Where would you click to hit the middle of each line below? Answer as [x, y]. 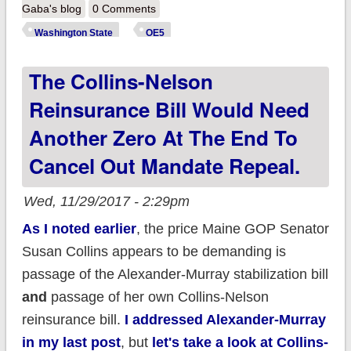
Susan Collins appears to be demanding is [154, 251]
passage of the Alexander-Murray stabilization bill [175, 274]
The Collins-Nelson [121, 81]
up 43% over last [287, 52]
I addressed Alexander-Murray [225, 319]
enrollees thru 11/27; [297, 29]
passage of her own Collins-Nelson [157, 297]
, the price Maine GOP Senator [232, 228]
